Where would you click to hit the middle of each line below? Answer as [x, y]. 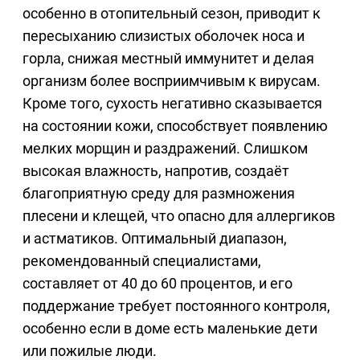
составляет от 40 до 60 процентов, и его [157, 284]
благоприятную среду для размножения [159, 194]
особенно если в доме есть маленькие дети [170, 329]
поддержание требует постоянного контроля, [176, 306]
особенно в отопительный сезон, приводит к [172, 14]
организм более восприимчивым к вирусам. [172, 81]
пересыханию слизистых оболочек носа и [164, 36]
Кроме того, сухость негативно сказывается [172, 104]
